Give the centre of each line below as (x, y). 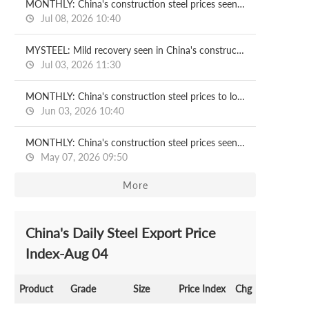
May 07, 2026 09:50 (83, 157)
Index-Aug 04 (67, 253)
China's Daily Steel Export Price (121, 232)
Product (36, 289)
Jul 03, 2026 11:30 (79, 64)
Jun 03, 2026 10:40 (81, 111)
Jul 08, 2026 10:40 (79, 18)
